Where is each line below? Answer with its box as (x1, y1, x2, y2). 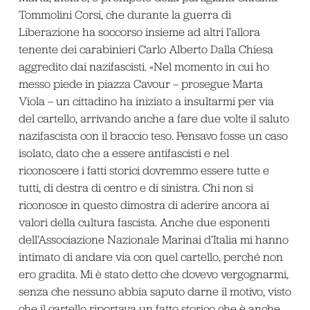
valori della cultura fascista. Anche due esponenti (18, 215, 270, 229)
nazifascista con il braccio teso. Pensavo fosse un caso (18, 128, 288, 143)
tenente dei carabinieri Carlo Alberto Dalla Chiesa (18, 42, 273, 56)
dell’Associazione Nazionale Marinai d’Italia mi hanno (18, 232, 289, 246)
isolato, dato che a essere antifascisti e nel (18, 145, 229, 160)
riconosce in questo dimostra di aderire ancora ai (18, 197, 269, 212)
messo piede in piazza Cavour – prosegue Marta (18, 76, 263, 91)
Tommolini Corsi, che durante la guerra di (18, 7, 231, 21)
